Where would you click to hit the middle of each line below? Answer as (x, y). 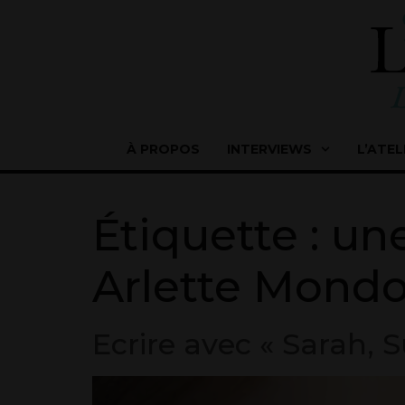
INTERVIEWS (269, 149)
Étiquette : (212, 235)
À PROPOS (163, 149)
